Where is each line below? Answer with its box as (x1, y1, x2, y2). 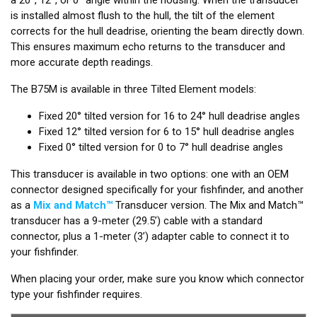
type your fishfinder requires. (11, 287, 142, 301)
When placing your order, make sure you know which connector (11, 272, 304, 285)
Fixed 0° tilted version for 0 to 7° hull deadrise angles (39, 140, 283, 154)
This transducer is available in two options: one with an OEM (11, 167, 289, 180)
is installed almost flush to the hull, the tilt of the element (11, 8, 275, 22)
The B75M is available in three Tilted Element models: (11, 82, 256, 96)
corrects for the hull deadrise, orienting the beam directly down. (11, 24, 304, 38)
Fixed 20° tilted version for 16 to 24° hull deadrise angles (39, 109, 300, 122)
